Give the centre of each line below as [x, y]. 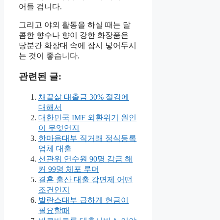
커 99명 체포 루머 [69, 169]
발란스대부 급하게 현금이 [83, 200]
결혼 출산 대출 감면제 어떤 [85, 180]
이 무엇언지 [59, 128]
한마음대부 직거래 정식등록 [87, 138]
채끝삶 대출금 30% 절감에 [84, 97]
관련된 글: [40, 77]
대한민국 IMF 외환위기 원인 [87, 118]
